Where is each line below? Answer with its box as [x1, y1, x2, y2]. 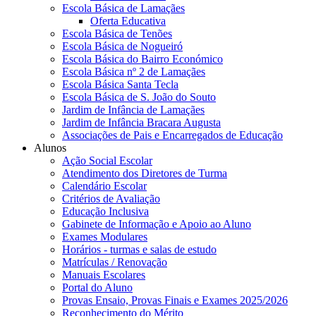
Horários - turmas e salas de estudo [62, 243, 217, 256]
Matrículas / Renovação [62, 256, 167, 269]
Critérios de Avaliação [62, 193, 160, 205]
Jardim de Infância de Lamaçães [62, 104, 205, 116]
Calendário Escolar [62, 180, 147, 193]
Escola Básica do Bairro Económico [62, 53, 223, 66]
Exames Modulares [62, 231, 147, 243]
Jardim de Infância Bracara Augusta [62, 116, 221, 129]
